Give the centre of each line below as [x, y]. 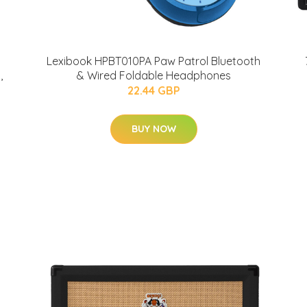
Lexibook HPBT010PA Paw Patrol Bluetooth [153, 61]
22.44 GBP [153, 90]
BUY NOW [153, 129]
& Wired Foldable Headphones [153, 75]
